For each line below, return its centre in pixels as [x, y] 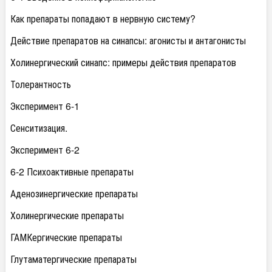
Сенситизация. [39, 128]
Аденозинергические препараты [74, 193]
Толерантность [41, 84]
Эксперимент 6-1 [45, 106]
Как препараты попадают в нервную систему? [103, 19]
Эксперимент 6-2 [45, 150]
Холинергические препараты [67, 215]
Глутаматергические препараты [73, 259]
